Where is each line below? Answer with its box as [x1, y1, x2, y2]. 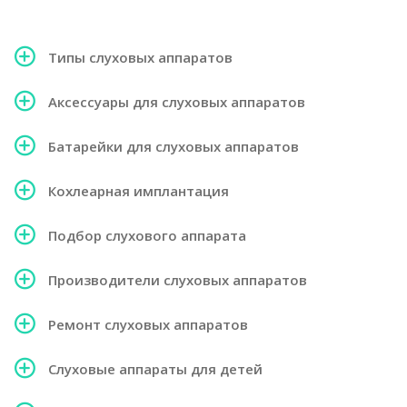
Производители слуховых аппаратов [48, 271, 307, 289]
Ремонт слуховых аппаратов [48, 315, 248, 333]
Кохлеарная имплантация [48, 182, 229, 200]
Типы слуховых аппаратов [48, 48, 233, 66]
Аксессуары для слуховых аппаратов [48, 93, 305, 111]
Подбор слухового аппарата [48, 226, 246, 244]
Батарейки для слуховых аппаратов [48, 137, 299, 155]
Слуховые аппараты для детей [48, 360, 263, 378]
